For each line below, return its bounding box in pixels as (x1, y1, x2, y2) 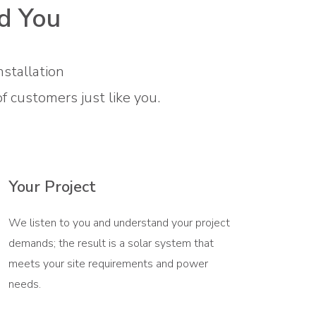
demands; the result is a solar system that (8, 235, 214, 251)
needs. (8, 276, 41, 292)
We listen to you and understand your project (8, 214, 230, 231)
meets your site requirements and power (8, 255, 208, 272)
